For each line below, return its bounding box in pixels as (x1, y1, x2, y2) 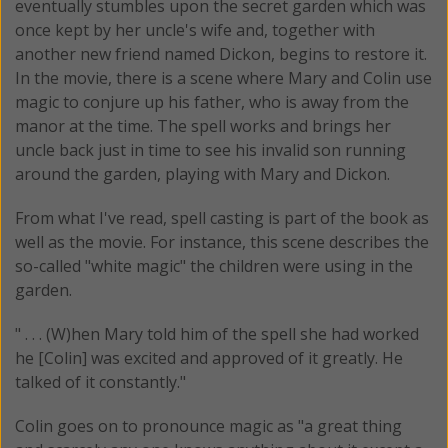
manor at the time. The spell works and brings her (15, 114, 391, 137)
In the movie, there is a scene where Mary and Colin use (15, 66, 432, 89)
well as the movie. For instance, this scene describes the (15, 230, 429, 253)
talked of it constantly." (15, 370, 186, 393)
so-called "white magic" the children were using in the (15, 254, 413, 277)
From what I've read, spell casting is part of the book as (15, 206, 429, 229)
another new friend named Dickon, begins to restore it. (15, 42, 427, 65)
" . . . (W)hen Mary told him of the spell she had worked (15, 322, 419, 345)
